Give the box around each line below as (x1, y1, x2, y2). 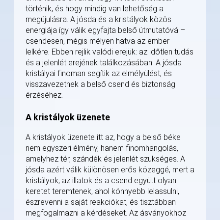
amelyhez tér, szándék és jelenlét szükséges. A (26, 154, 185, 164)
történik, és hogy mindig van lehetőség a (26, 4, 164, 14)
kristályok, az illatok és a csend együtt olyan (26, 176, 176, 186)
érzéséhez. (26, 90, 63, 100)
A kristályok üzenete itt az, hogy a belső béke (26, 133, 181, 142)
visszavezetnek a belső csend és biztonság (26, 80, 175, 89)
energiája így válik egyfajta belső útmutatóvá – (26, 26, 185, 35)
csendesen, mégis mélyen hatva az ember (26, 36, 169, 46)
